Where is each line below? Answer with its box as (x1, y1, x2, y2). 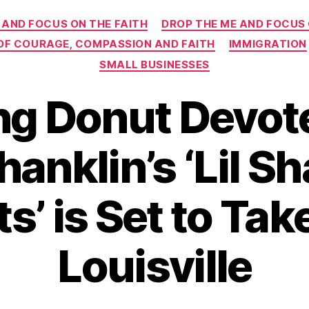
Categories (154, 10, 215, 25)
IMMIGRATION (228, 37, 307, 51)
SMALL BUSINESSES (99, 57, 210, 71)
